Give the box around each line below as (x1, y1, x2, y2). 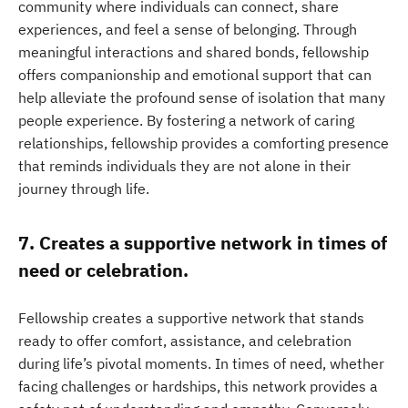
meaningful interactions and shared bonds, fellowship (18, 43, 369, 61)
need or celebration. (18, 258, 189, 282)
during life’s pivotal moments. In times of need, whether (18, 354, 384, 372)
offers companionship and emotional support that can (18, 66, 372, 84)
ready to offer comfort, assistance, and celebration (18, 331, 352, 350)
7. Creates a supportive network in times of (18, 230, 387, 255)
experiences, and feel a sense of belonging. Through (18, 20, 357, 38)
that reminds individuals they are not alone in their (18, 157, 351, 175)
